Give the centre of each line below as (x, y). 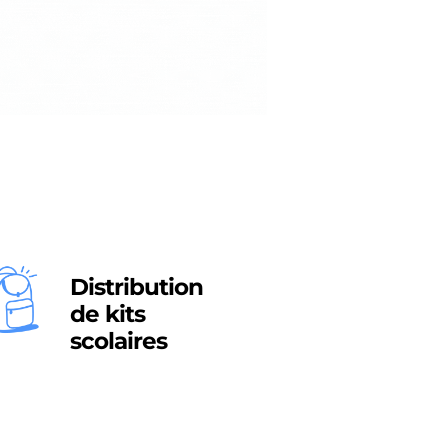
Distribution (136, 286)
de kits (107, 313)
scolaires (118, 340)
